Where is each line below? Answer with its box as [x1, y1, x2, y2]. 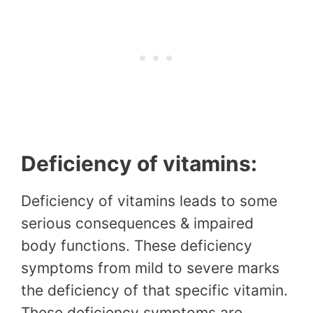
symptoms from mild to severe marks [21, 259, 279, 277]
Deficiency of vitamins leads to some [21, 191, 277, 210]
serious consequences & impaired [21, 214, 254, 232]
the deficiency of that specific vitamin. [21, 281, 288, 299]
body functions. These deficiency [21, 236, 252, 254]
